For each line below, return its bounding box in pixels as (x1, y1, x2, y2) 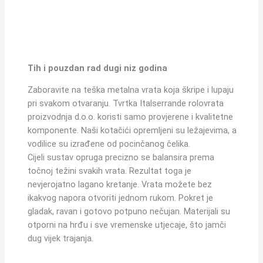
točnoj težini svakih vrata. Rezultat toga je (28, 166, 192, 177)
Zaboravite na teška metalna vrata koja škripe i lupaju (28, 85, 234, 96)
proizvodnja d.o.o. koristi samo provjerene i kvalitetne (28, 112, 234, 123)
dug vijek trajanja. (28, 233, 94, 244)
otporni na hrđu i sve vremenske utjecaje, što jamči (28, 220, 227, 231)
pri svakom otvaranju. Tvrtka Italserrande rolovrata (28, 98, 224, 109)
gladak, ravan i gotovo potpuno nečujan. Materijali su (28, 206, 231, 217)
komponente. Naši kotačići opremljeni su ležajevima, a (28, 125, 237, 136)
